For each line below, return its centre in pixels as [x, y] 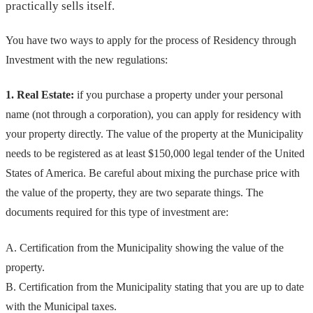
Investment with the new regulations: [87, 60]
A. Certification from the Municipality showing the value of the [145, 247]
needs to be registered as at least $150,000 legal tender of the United [155, 154]
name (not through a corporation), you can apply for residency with [153, 115]
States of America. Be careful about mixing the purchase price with [153, 173]
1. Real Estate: [40, 95]
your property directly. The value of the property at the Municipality [154, 134]
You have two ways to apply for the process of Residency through [151, 41]
